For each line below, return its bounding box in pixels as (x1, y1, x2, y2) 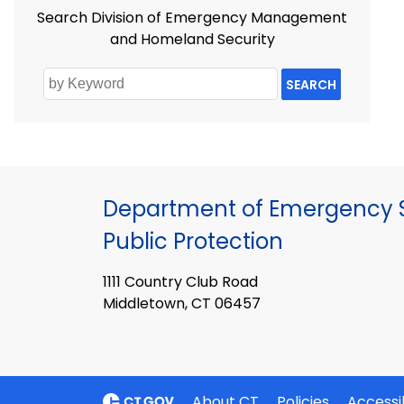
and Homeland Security (109, 28, 275, 50)
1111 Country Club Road (103, 271, 258, 293)
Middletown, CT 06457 (103, 293, 261, 315)
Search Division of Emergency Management (37, 6, 347, 28)
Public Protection (103, 225, 283, 256)
